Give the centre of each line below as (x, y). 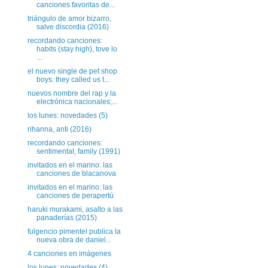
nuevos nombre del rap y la (71, 93)
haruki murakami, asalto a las (75, 209)
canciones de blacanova (76, 173)
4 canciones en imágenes (69, 254)
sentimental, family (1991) (78, 151)
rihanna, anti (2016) (59, 129)
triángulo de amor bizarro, (69, 19)
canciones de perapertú (75, 196)
